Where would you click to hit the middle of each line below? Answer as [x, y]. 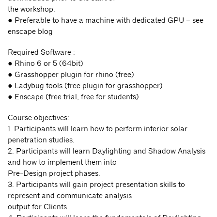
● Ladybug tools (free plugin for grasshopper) [85, 86]
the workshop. [31, 9]
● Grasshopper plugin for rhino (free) [71, 75]
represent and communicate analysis [70, 196]
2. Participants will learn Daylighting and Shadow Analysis [107, 151]
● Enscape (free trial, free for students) [73, 97]
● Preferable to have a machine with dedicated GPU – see [106, 20]
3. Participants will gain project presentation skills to [96, 185]
